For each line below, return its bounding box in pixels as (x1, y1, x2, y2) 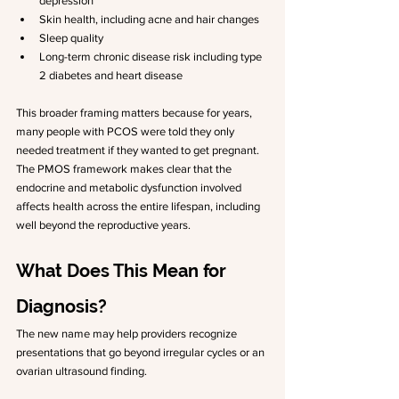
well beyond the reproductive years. (16, 218, 191, 232)
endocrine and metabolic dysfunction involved (16, 181, 244, 194)
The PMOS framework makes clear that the (16, 162, 234, 175)
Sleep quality (39, 31, 103, 45)
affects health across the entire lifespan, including (16, 199, 263, 213)
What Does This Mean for (16, 260, 231, 281)
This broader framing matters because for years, (16, 106, 255, 119)
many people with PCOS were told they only (16, 125, 237, 138)
